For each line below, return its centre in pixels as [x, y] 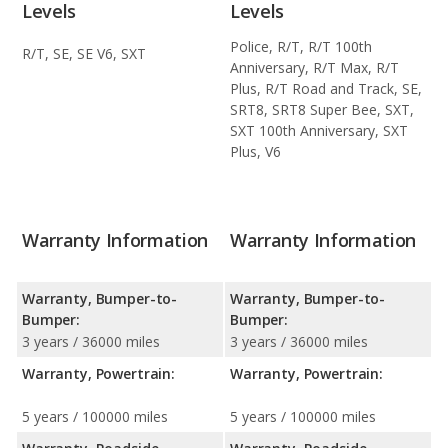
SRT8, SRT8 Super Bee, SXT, [322, 110]
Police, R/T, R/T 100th [301, 47]
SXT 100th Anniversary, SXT [319, 131]
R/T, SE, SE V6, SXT [84, 53]
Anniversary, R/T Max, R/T [314, 68]
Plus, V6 [255, 152]
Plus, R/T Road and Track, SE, [326, 89]
